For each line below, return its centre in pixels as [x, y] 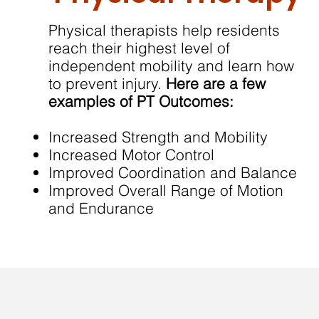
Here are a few [215, 83]
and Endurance [101, 208]
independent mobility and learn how [171, 66]
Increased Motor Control [131, 155]
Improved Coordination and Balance [172, 172]
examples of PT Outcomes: [141, 101]
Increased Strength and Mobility [158, 137]
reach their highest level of [139, 48]
